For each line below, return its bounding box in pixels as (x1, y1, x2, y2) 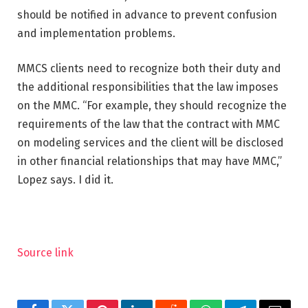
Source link (17, 245, 74, 259)
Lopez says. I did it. (17, 173, 113, 187)
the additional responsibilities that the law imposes (17, 80, 278, 94)
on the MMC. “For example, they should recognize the (17, 99, 287, 113)
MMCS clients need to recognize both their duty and (17, 62, 281, 76)
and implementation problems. (17, 26, 175, 40)
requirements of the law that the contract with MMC (17, 118, 280, 131)
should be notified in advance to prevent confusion (17, 8, 277, 21)
